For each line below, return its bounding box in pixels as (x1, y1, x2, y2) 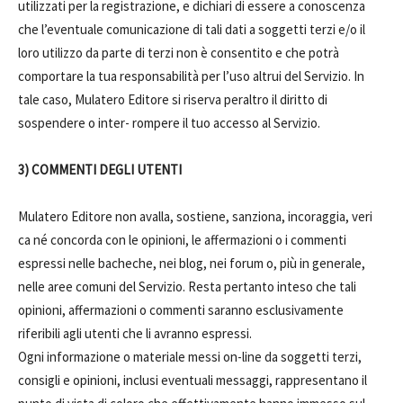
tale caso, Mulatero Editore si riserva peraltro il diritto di (18, 91, 327, 108)
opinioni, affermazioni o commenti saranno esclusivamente (18, 301, 344, 318)
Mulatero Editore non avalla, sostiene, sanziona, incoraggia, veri (18, 208, 372, 225)
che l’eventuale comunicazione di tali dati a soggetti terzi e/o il (18, 21, 365, 38)
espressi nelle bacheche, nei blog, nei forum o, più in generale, (18, 255, 365, 272)
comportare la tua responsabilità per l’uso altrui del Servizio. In (18, 67, 364, 85)
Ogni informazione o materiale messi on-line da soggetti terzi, (18, 348, 362, 365)
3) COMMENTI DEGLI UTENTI (18, 161, 184, 178)
